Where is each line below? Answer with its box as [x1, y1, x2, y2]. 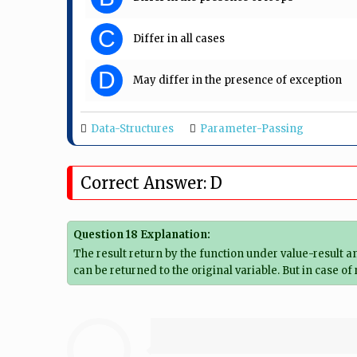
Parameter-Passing [200, 121, 304, 135]
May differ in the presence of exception [133, 73, 342, 87]
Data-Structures [91, 121, 174, 135]
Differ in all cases [133, 31, 225, 45]
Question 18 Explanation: [73, 228, 213, 242]
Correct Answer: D [80, 172, 222, 193]
